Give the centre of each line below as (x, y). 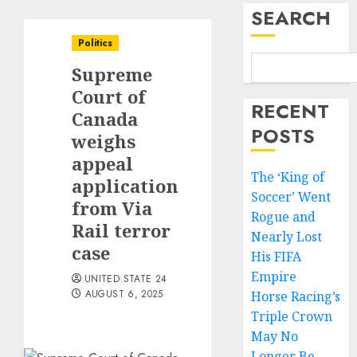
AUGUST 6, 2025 (124, 294)
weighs (104, 141)
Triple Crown (292, 316)
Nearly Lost (287, 237)
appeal (102, 163)
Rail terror (121, 230)
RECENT (290, 111)
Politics (95, 43)
